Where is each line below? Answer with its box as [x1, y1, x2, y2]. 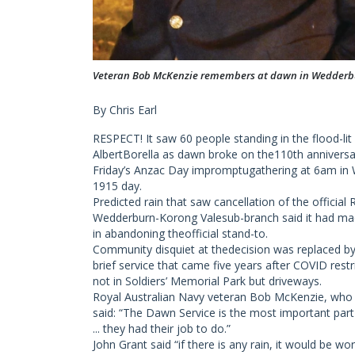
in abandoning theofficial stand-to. [93, 225, 268, 241]
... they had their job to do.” [93, 320, 231, 336]
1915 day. [93, 177, 142, 193]
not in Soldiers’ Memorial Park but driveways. [93, 273, 322, 288]
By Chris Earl [93, 101, 157, 117]
